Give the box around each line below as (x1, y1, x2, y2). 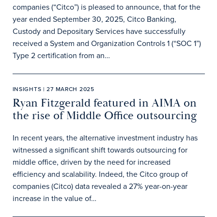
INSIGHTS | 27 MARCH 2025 (12, 85, 94, 93)
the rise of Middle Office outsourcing (12, 108, 197, 123)
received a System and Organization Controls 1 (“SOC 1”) (12, 38, 201, 48)
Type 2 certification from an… (12, 50, 110, 61)
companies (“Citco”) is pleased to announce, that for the (12, 1, 201, 12)
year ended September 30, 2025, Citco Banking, (12, 14, 176, 24)
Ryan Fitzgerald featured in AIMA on (12, 96, 197, 110)
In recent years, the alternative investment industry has (12, 132, 198, 143)
